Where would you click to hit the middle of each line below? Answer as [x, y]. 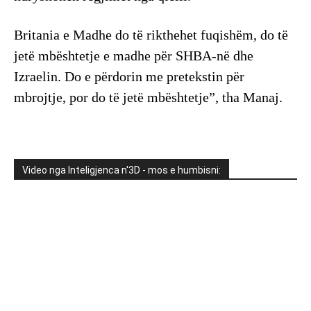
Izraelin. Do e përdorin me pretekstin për [129, 77]
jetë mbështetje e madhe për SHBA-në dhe [134, 56]
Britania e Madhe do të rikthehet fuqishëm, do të [151, 35]
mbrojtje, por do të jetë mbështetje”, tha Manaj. [148, 98]
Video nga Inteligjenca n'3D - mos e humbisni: [121, 170]
